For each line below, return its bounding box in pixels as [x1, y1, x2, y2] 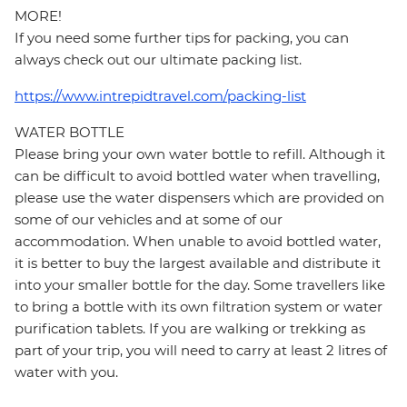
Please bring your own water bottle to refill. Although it [15, 145, 385, 164]
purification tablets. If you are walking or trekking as [15, 320, 365, 338]
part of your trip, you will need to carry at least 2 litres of [15, 342, 387, 360]
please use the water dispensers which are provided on [15, 189, 384, 207]
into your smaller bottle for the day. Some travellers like [15, 276, 385, 294]
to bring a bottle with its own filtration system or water [15, 298, 382, 316]
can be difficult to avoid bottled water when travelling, [15, 167, 380, 185]
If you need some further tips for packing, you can [15, 29, 349, 47]
